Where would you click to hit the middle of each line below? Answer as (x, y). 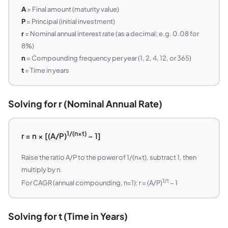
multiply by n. (41, 169)
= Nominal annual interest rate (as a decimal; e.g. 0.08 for (111, 33)
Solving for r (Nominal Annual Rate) (85, 104)
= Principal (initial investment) (70, 21)
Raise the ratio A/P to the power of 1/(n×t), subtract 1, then (109, 157)
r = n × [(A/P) (44, 135)
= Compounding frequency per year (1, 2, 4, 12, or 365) (108, 58)
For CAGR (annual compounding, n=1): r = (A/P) (92, 182)
